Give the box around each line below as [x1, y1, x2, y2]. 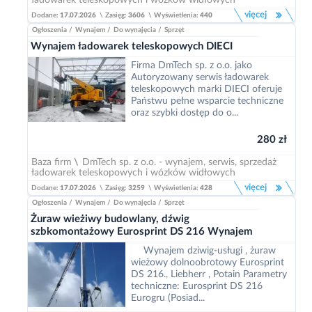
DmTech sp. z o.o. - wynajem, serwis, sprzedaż [82, 157, 276, 167]
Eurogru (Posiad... [131, 293, 205, 303]
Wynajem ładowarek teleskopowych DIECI [31, 41, 233, 52]
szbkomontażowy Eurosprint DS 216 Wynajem [31, 226, 253, 237]
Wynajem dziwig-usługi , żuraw [143, 246, 276, 256]
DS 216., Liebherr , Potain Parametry [131, 270, 287, 279]
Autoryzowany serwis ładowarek [131, 72, 269, 82]
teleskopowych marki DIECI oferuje [131, 84, 282, 94]
